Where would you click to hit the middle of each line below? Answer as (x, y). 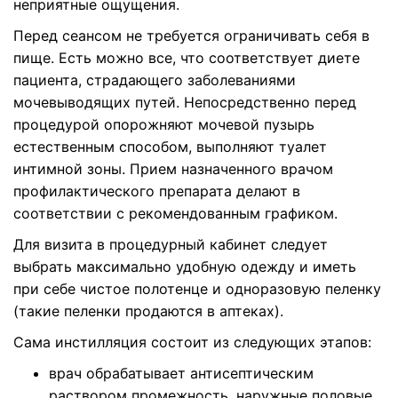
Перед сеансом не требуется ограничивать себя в (191, 36)
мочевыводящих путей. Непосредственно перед (185, 102)
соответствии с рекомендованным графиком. (175, 213)
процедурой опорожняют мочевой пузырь (164, 124)
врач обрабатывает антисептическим (181, 373)
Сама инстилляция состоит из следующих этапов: (192, 342)
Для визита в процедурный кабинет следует (171, 244)
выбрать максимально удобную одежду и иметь (185, 267)
